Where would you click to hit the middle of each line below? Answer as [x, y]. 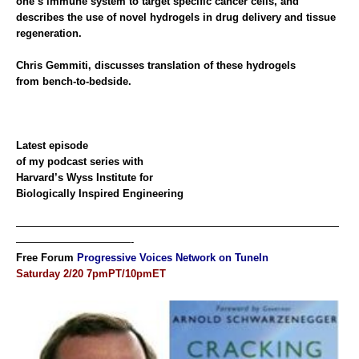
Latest [31, 146]
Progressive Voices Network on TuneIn [173, 258]
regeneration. [49, 34]
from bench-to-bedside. [74, 82]
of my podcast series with [80, 162]
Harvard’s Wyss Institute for [85, 178]
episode [67, 146]
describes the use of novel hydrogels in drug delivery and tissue [176, 18]
